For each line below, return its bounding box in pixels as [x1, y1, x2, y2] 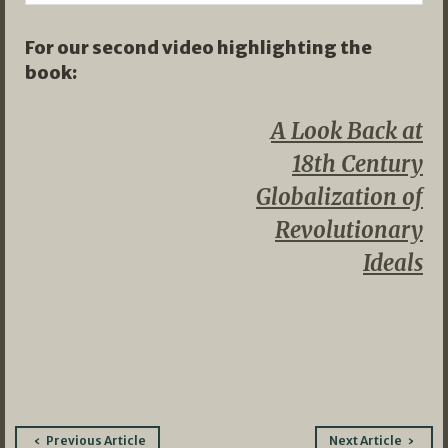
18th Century [292, 150, 423, 179]
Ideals [363, 249, 423, 278]
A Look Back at [271, 117, 423, 146]
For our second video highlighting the [25, 36, 372, 60]
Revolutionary [275, 216, 423, 245]
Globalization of [256, 183, 423, 212]
